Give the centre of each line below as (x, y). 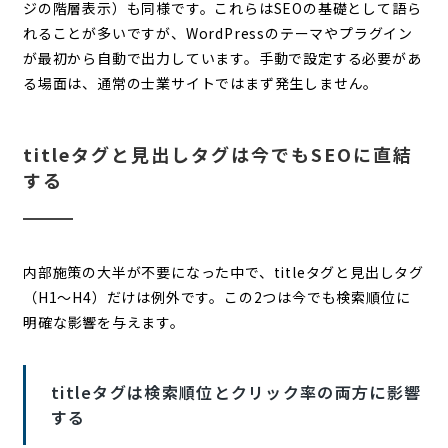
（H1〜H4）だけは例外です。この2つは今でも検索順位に (216, 296)
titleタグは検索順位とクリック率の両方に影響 (236, 391)
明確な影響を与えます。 (103, 321)
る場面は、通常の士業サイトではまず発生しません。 (200, 82)
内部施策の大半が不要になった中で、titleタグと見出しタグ (223, 271)
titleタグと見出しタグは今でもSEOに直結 (217, 153)
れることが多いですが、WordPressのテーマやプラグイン (217, 32)
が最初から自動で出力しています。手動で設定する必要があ (222, 57)
